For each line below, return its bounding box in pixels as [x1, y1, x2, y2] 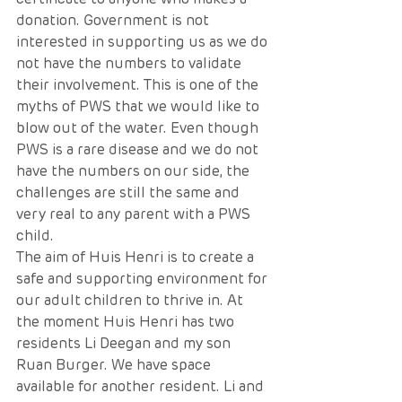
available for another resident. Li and [16, 378, 267, 395]
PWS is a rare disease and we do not [16, 141, 262, 158]
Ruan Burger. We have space [16, 356, 214, 373]
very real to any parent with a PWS [16, 205, 254, 223]
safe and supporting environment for [16, 270, 271, 287]
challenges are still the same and [16, 184, 243, 201]
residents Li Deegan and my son [16, 335, 234, 352]
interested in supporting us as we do [16, 33, 271, 50]
